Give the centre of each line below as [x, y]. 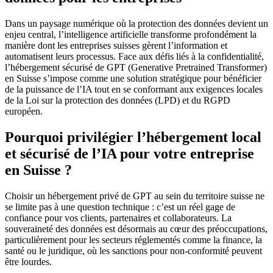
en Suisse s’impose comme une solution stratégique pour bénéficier [133, 78]
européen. [24, 111]
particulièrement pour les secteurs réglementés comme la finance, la [133, 239]
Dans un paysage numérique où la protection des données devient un [136, 23]
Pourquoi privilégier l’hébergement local [133, 137]
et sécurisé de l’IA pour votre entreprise [129, 153]
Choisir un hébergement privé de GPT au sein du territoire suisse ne [135, 196]
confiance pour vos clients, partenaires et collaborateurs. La [118, 218]
